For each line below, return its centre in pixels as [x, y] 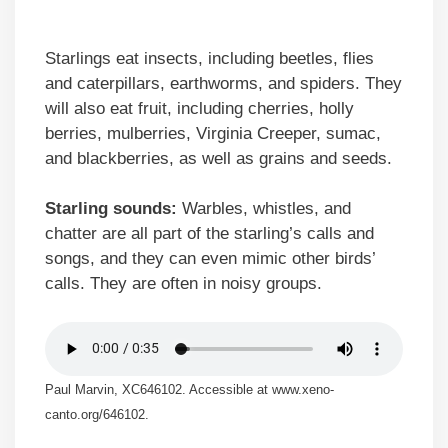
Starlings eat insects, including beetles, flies [209, 58]
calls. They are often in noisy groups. [183, 284]
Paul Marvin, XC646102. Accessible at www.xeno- [189, 390]
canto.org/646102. [97, 415]
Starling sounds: [111, 209]
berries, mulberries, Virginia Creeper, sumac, [213, 133]
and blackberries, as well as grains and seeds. [218, 158]
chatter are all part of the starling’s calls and [209, 234]
